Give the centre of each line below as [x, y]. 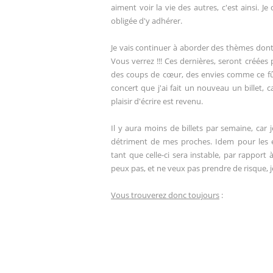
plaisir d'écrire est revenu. [158, 101]
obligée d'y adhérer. [147, 21]
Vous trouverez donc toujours [165, 195]
